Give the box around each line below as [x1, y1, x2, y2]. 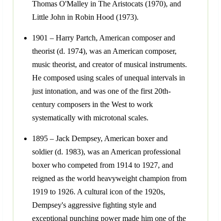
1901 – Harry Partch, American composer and [32, 34, 175, 42]
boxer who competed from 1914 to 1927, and [32, 161, 173, 170]
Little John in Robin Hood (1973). [32, 13, 139, 22]
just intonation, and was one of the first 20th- [32, 87, 171, 96]
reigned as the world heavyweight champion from [32, 174, 186, 183]
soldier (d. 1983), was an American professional [32, 147, 181, 156]
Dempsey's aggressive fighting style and [32, 201, 156, 210]
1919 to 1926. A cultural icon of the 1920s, [32, 187, 165, 196]
